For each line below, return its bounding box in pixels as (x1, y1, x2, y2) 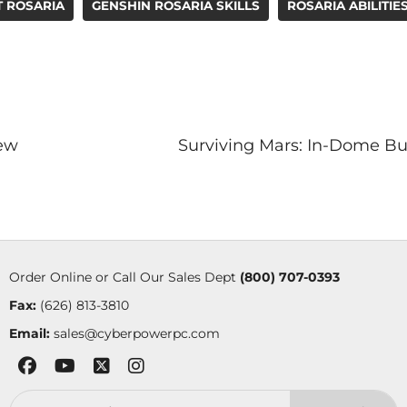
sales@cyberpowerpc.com (53, 325, 220, 342)
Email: (8, 325, 50, 342)
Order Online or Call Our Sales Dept (8, 269, 240, 285)
